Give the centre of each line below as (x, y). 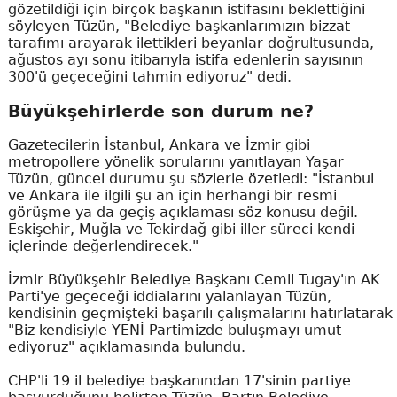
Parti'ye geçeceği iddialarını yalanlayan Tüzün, (169, 297)
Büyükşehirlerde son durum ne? (160, 111)
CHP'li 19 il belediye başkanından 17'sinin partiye (179, 381)
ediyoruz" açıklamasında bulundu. (126, 347)
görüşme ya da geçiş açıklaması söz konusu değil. (183, 213)
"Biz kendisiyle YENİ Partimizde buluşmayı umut (174, 331)
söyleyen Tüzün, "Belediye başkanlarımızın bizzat (179, 27)
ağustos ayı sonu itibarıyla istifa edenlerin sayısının (185, 60)
